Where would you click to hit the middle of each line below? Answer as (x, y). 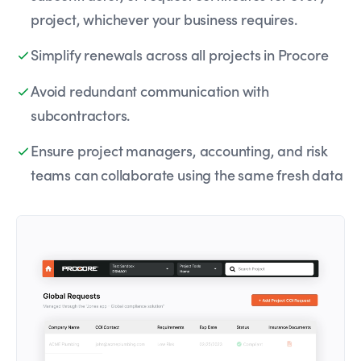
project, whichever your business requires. (164, 19)
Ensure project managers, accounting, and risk (179, 151)
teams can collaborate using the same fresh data (187, 175)
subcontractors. (81, 114)
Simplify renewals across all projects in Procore (180, 55)
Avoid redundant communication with (150, 90)
